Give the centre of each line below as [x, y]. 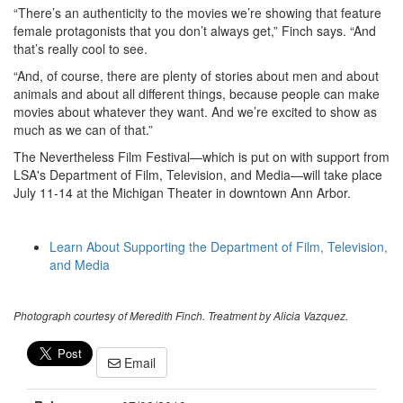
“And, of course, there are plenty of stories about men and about [196, 76]
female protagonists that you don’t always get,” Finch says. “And [195, 31]
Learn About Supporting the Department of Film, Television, [219, 246]
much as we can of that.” [83, 130]
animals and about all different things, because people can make [197, 94]
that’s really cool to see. [81, 49]
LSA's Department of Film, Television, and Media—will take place [198, 175]
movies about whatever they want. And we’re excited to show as [195, 112]
